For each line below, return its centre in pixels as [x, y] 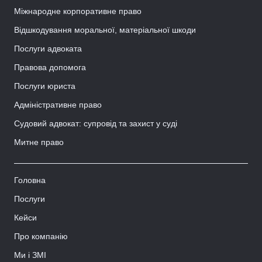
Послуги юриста [45, 86]
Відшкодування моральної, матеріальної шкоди [105, 30]
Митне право [39, 142]
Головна [30, 180]
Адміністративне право [58, 105]
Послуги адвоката [48, 49]
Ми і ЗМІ [30, 255]
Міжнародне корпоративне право [78, 11]
